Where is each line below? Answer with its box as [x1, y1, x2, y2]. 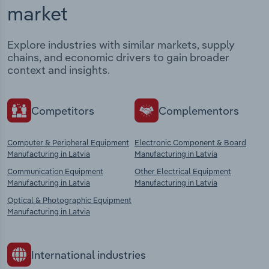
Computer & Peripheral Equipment [7, 138, 129, 148]
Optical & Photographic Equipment [7, 195, 131, 205]
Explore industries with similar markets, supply [7, 38, 235, 52]
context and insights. [7, 63, 110, 77]
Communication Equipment [7, 166, 103, 177]
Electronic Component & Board [134, 138, 246, 148]
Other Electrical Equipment [134, 166, 231, 177]
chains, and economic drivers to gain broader [7, 50, 229, 65]
